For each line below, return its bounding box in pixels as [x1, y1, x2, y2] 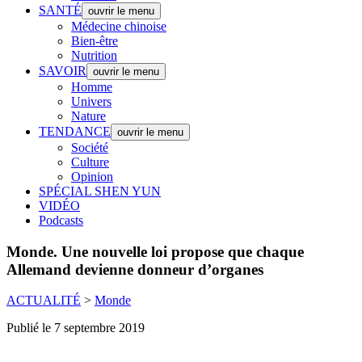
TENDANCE [39, 124, 111, 138]
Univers [71, 95, 112, 108]
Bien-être [71, 34, 118, 48]
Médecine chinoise [71, 19, 166, 33]
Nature [71, 109, 106, 123]
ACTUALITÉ [6, 293, 81, 308]
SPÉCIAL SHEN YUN [39, 184, 161, 198]
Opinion [71, 170, 113, 183]
